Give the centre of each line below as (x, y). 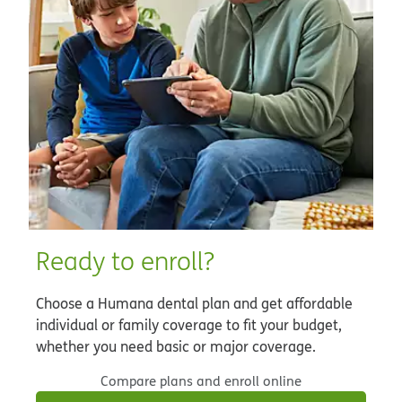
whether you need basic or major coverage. (176, 346)
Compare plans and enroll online (201, 381)
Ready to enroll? (125, 261)
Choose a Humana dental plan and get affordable (194, 303)
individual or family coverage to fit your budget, (189, 325)
